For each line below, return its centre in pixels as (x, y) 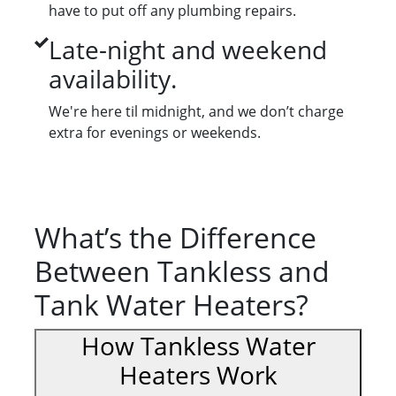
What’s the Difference (175, 238)
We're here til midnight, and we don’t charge (196, 112)
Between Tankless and (182, 271)
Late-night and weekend (188, 50)
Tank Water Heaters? (171, 305)
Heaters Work (198, 375)
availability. (113, 79)
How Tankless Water (198, 346)
